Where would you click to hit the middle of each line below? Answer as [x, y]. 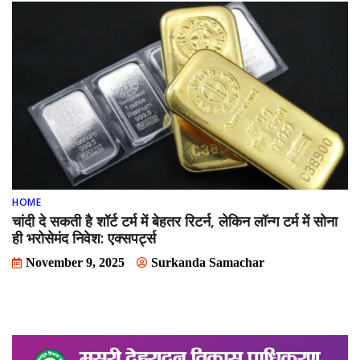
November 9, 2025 [75, 263]
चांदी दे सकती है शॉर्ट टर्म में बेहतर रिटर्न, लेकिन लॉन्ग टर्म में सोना [175, 221]
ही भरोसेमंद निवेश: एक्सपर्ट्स [84, 238]
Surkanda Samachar [208, 263]
